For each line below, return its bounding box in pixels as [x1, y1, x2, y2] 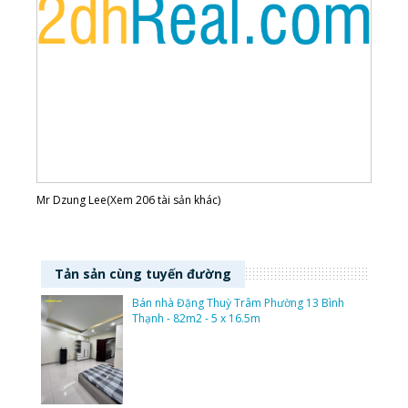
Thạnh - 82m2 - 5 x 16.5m [132, 311, 260, 327]
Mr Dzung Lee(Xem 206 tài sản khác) [36, 192, 220, 209]
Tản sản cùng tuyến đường [55, 265, 231, 283]
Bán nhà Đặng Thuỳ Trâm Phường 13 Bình [132, 295, 344, 311]
